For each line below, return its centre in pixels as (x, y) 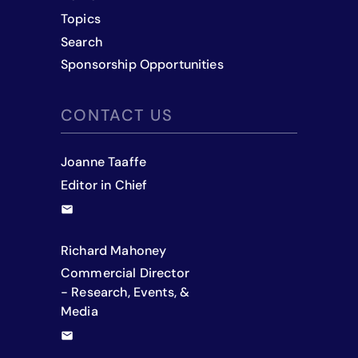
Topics (81, 18)
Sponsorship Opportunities (142, 65)
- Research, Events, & (125, 292)
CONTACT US (117, 115)
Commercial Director (125, 273)
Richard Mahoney (114, 250)
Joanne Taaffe (103, 162)
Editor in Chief (104, 185)
